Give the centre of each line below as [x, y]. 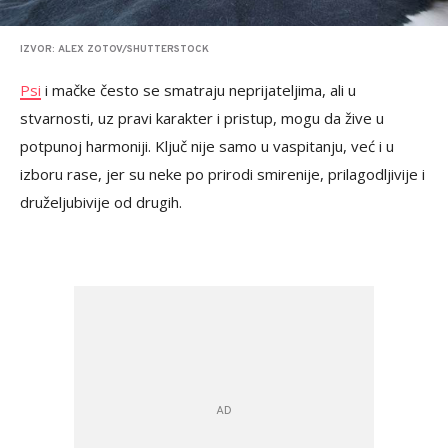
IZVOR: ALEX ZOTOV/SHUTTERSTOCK [114, 50]
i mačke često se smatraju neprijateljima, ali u [198, 90]
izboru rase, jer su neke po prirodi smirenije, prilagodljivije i [222, 174]
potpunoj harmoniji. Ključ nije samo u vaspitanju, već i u [207, 146]
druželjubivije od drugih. [101, 202]
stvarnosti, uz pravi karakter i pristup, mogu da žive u [202, 118]
